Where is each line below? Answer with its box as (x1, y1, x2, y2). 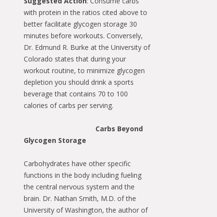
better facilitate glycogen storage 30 (24, 19, 137, 29)
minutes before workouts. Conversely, (24, 31, 143, 40)
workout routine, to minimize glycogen (24, 65, 145, 75)
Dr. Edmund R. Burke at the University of (24, 42, 150, 52)
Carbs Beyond (95, 124, 143, 133)
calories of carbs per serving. (24, 100, 113, 110)
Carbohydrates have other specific (24, 158, 131, 168)
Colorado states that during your (24, 54, 126, 63)
